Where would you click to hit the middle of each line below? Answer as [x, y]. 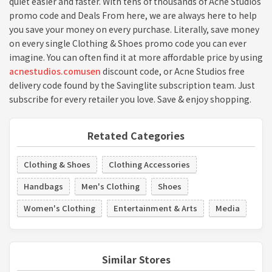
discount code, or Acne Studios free [173, 71]
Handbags [43, 186]
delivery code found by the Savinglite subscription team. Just [132, 85]
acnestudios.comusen [55, 71]
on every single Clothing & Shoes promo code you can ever [128, 43]
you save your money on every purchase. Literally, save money [134, 29]
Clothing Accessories [149, 164]
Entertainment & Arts [155, 208]
